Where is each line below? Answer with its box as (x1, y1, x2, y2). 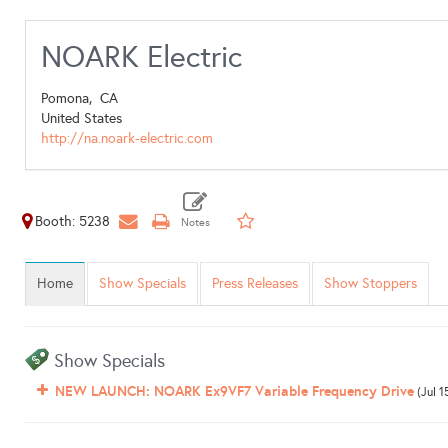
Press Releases (212, 275, 298, 292)
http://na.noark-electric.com (41, 130, 213, 147)
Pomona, (41, 90, 100, 107)
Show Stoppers (324, 275, 417, 292)
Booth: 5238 (35, 213, 110, 230)
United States (41, 110, 122, 127)
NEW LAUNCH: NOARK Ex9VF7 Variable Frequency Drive (55, 382, 414, 400)
